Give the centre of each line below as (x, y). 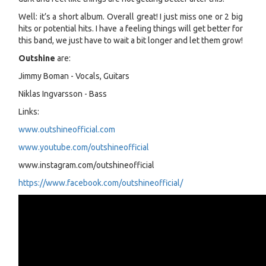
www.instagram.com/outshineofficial (86, 165)
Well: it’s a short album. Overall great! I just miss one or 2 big (131, 17)
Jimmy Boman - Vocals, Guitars (74, 76)
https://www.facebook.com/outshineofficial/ (101, 183)
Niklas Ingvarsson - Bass (63, 94)
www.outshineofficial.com (67, 129)
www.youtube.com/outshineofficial (84, 147)
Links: (29, 112)
